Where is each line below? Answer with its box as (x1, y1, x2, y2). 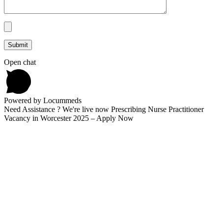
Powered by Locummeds (4, 96, 82, 105)
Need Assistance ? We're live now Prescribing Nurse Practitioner (4, 105, 204, 113)
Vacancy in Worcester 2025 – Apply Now (4, 113, 134, 122)
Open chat (4, 57, 36, 66)
